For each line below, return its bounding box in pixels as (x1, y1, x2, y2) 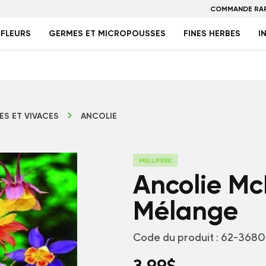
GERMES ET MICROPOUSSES (49, 28, 166, 39)
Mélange (133, 195, 238, 227)
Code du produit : (133, 231, 218, 243)
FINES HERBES (183, 28, 240, 39)
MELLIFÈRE (139, 157, 172, 164)
